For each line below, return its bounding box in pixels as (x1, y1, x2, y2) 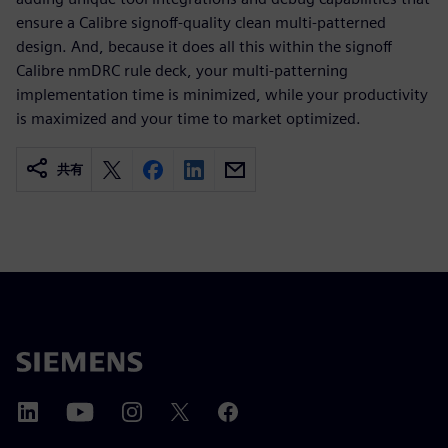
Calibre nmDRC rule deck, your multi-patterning (16, 61, 348, 80)
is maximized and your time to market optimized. (16, 109, 361, 128)
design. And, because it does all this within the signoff (16, 37, 392, 56)
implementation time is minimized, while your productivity (16, 85, 428, 104)
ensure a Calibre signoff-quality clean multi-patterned (16, 13, 386, 32)
